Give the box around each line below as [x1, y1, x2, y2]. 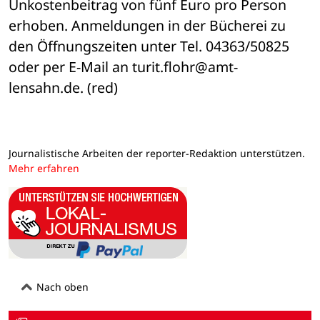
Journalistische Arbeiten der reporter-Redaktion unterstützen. [9, 146, 305, 161]
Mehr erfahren [9, 161, 79, 176]
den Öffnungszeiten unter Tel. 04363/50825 [9, 36, 289, 56]
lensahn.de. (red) [9, 78, 118, 98]
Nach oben [34, 279, 89, 294]
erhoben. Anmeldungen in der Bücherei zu [9, 16, 286, 36]
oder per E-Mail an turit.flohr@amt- [9, 57, 238, 77]
